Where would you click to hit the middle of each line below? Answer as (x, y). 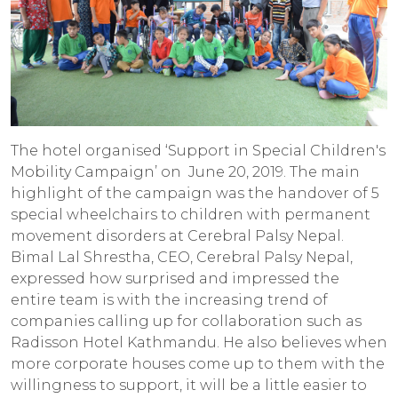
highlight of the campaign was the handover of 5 (195, 193)
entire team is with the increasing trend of (169, 299)
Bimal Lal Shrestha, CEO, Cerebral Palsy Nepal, (182, 257)
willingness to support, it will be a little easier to (189, 385)
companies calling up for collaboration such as (186, 321)
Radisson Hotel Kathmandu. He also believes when (199, 342)
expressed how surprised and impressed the (175, 278)
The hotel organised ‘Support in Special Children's (198, 150)
